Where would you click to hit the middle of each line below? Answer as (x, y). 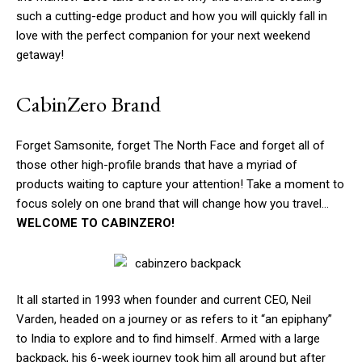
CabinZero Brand (88, 104)
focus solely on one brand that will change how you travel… (173, 204)
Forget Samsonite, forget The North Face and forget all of (170, 146)
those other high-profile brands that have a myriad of (157, 165)
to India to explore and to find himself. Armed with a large (168, 339)
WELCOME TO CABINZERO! (95, 223)
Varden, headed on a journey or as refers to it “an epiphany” (174, 320)
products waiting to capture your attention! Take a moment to (180, 185)
